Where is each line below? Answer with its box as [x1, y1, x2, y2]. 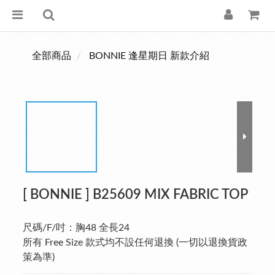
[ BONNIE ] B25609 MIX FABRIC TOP [23, 188, 248, 201]
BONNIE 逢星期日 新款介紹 [89, 51, 209, 61]
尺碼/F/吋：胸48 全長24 [23, 223, 130, 233]
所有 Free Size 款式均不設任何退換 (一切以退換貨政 [23, 238, 247, 247]
